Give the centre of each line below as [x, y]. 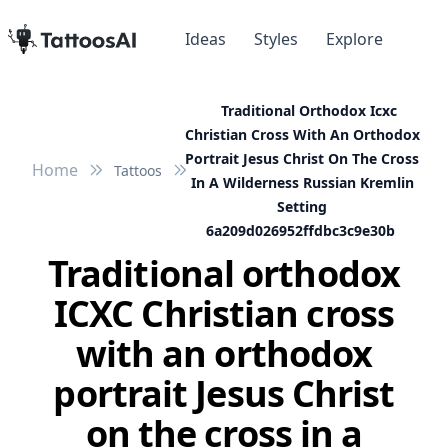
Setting [302, 207]
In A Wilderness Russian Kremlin [302, 183]
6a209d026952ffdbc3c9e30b [300, 231]
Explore [354, 39]
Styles [276, 39]
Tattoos [138, 171]
